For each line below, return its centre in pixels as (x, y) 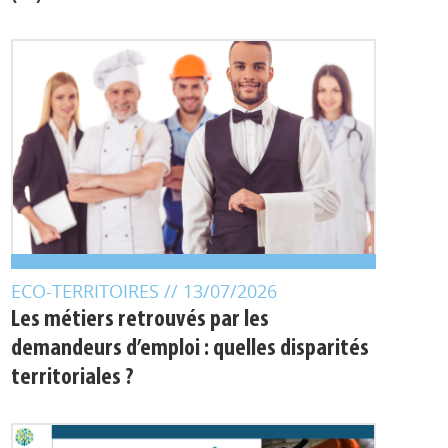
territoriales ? (72, 378)
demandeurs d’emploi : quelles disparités (189, 349)
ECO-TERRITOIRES (87, 291)
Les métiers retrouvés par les (139, 320)
